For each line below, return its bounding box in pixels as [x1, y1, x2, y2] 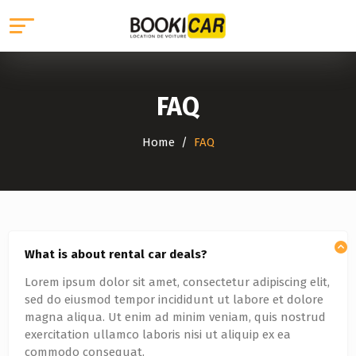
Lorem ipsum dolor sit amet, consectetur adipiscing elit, [25, 275, 330, 289]
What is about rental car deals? [25, 247, 207, 261]
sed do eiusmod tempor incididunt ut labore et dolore [25, 292, 323, 307]
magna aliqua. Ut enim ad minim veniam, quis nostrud [25, 310, 326, 324]
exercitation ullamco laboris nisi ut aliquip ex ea [25, 327, 291, 342]
